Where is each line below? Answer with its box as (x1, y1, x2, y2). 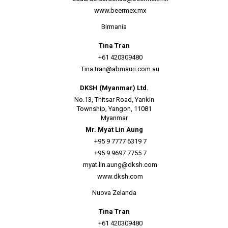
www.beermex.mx (94, 7, 146, 14)
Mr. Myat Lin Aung (85, 126, 143, 133)
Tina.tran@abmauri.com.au (81, 65, 159, 73)
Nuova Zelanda (92, 189, 136, 196)
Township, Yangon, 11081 (76, 105, 152, 112)
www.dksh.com (97, 173, 143, 180)
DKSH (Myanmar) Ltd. (79, 84, 149, 92)
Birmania (101, 23, 127, 31)
